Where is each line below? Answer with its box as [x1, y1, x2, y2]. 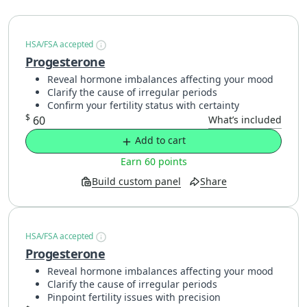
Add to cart [135, 134, 186, 147]
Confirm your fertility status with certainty [47, 99, 239, 112]
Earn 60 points [120, 154, 187, 168]
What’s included [208, 113, 282, 127]
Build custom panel [91, 174, 181, 188]
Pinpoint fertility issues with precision [47, 291, 221, 304]
